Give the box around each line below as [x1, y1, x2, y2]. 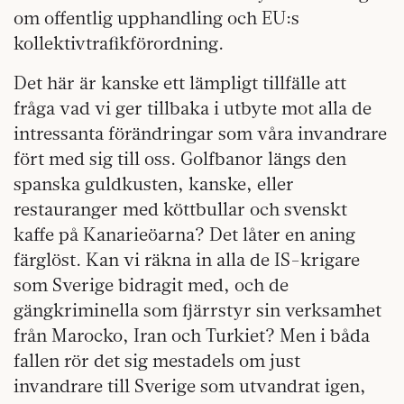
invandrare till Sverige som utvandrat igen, [14, 374, 366, 398]
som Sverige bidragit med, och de [14, 273, 289, 297]
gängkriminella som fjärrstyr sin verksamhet [14, 298, 381, 322]
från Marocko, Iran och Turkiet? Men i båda [14, 324, 370, 347]
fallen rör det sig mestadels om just [14, 349, 300, 372]
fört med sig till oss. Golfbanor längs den [14, 147, 346, 170]
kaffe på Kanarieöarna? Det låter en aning [14, 223, 355, 246]
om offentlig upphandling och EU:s [14, 6, 299, 30]
